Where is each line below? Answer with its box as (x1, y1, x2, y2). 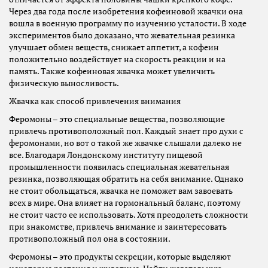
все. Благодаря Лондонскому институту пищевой (9, 150, 203, 161)
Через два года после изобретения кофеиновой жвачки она (9, 6, 243, 17)
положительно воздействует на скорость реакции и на (9, 54, 226, 65)
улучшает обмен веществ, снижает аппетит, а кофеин (9, 42, 219, 53)
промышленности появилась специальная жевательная (9, 162, 229, 173)
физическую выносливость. (9, 78, 119, 89)
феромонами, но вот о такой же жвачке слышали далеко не (9, 138, 242, 149)
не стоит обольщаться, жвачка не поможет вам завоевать (9, 185, 233, 197)
